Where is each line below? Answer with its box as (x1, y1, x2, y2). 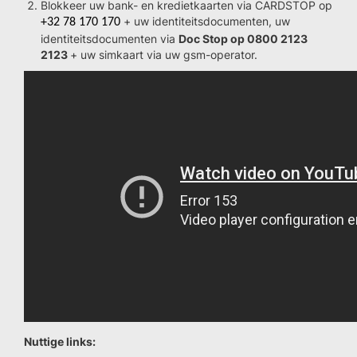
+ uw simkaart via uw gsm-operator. (70, 48, 257, 61)
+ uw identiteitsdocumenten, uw (120, 14, 290, 28)
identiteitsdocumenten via (41, 32, 178, 45)
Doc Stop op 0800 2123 (178, 32, 308, 45)
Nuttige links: (24, 335, 96, 348)
